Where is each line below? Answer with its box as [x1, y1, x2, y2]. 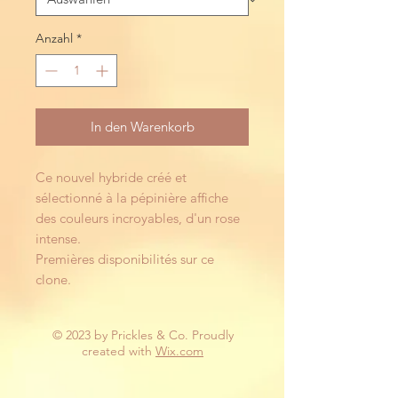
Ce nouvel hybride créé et [36, 169, 187, 186]
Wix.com [155, 343, 203, 359]
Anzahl [36, 30, 73, 46]
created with [82, 343, 155, 359]
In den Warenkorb [90, 118, 195, 135]
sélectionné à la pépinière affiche [36, 189, 228, 206]
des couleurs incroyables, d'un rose [36, 210, 240, 227]
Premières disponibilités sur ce [36, 251, 214, 267]
